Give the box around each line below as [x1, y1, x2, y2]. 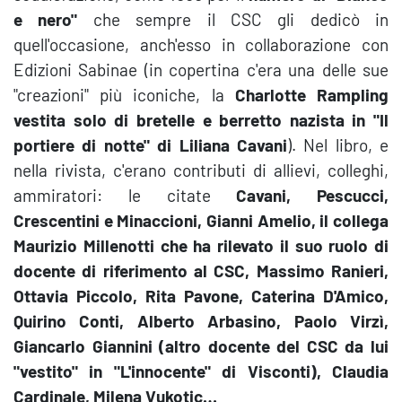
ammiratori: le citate [13, 185, 237, 205]
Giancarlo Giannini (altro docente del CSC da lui [13, 336, 389, 356]
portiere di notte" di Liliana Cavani [13, 135, 287, 155]
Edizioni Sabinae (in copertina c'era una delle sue [13, 59, 389, 80]
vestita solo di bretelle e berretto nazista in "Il [13, 109, 389, 130]
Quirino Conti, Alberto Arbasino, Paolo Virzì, [13, 310, 389, 331]
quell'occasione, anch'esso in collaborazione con [13, 34, 389, 55]
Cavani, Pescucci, [236, 185, 389, 205]
